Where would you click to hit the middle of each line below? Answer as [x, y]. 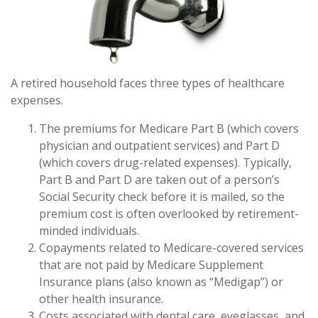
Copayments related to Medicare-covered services [171, 248]
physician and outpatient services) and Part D [159, 146]
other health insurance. [101, 299]
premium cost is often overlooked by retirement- [169, 214]
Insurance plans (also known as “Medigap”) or [161, 282]
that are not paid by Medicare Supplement [151, 265]
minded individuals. [89, 231]
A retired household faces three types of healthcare [148, 83]
